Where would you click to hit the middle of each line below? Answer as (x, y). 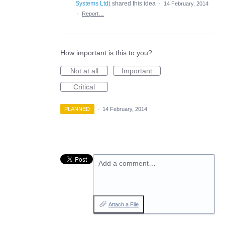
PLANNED (77, 109)
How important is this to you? (106, 52)
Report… (93, 13)
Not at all (84, 71)
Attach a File (124, 204)
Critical (84, 87)
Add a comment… (127, 163)
